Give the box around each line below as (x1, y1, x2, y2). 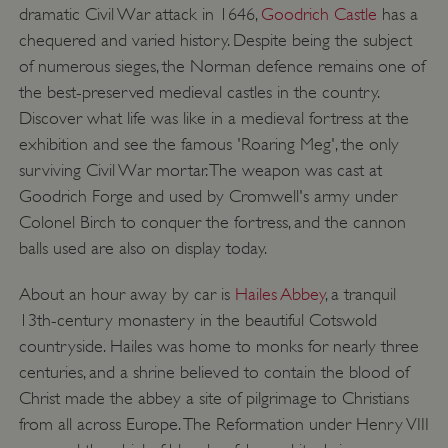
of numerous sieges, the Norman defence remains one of (18, 56, 425, 77)
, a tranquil (325, 284, 396, 305)
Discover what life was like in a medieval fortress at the (18, 108, 409, 129)
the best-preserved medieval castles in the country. (18, 82, 379, 103)
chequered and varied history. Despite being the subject (18, 30, 412, 51)
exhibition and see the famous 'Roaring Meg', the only (18, 134, 399, 155)
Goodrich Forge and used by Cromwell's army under (18, 186, 397, 207)
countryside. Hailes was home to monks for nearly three (18, 336, 419, 357)
